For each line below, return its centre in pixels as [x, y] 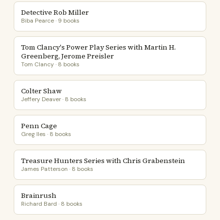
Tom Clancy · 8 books [50, 64]
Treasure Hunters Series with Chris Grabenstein [103, 161]
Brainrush [39, 195]
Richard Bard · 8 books [52, 204]
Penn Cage [39, 126]
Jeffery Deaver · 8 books [54, 99]
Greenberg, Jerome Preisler [68, 56]
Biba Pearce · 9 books [50, 21]
